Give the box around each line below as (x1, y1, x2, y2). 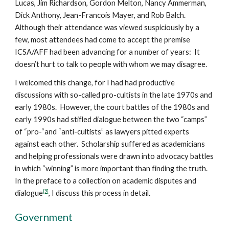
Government (15, 211, 73, 223)
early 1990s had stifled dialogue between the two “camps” (15, 115, 208, 124)
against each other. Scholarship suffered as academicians (15, 140, 205, 148)
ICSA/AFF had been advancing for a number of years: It (15, 48, 200, 56)
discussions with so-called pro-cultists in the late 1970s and (15, 90, 213, 99)
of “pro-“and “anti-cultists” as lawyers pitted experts (15, 127, 190, 136)
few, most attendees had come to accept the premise (15, 35, 191, 44)
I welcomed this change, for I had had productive (15, 78, 175, 87)
